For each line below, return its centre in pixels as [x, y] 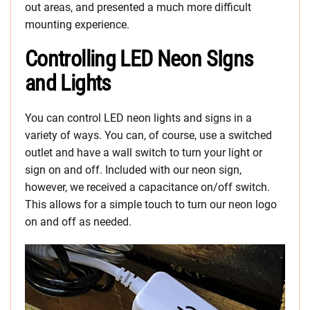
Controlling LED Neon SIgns [139, 59]
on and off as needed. [78, 222]
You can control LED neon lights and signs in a [138, 118]
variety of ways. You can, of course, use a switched [148, 136]
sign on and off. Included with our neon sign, [133, 170]
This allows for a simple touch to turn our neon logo [151, 205]
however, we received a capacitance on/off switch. [147, 188]
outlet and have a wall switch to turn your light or [144, 153]
